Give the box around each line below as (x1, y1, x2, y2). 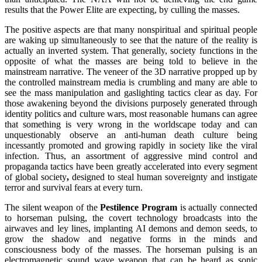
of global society (5, 171, 67, 182)
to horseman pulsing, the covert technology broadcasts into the (5, 212, 257, 223)
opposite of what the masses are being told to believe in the (5, 56, 257, 66)
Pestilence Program (100, 202, 178, 212)
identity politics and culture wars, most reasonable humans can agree (5, 108, 257, 119)
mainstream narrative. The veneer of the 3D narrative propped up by (5, 66, 257, 77)
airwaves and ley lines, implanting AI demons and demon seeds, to (5, 223, 257, 233)
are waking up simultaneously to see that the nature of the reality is (5, 35, 257, 45)
